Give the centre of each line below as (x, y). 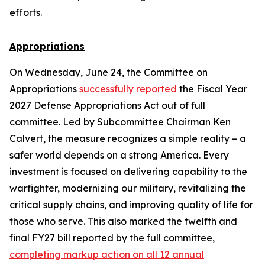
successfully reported (128, 89)
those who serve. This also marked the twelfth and (123, 221)
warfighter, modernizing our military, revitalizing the (128, 188)
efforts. (26, 12)
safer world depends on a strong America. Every (119, 155)
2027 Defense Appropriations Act (85, 105)
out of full (183, 105)
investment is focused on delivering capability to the (128, 172)
